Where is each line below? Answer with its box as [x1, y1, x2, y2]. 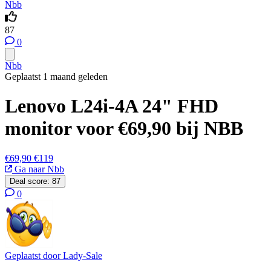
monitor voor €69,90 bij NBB [5, 117, 243, 140]
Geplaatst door [5, 250, 63, 261]
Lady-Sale [63, 250, 102, 261]
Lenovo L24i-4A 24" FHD [5, 95, 218, 117]
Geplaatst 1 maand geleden [5, 71, 108, 82]
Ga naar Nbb [12, 163, 64, 174]
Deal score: [10, 176, 50, 186]
